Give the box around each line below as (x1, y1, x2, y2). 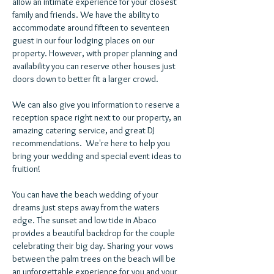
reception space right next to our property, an (12, 112, 182, 123)
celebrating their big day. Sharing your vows (12, 240, 174, 251)
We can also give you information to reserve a (12, 99, 180, 110)
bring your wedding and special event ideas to (12, 150, 182, 161)
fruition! (12, 163, 40, 174)
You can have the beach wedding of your (12, 189, 158, 200)
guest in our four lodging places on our (12, 35, 155, 46)
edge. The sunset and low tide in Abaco (12, 215, 157, 226)
